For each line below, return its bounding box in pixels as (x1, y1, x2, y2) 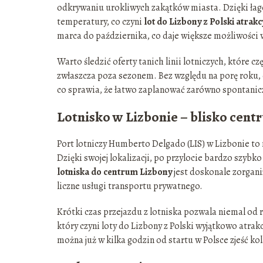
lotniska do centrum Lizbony (57, 166, 172, 179)
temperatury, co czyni (57, 15, 144, 29)
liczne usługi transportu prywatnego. (57, 180, 203, 193)
